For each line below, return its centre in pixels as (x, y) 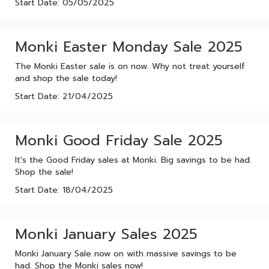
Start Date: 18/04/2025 (64, 190)
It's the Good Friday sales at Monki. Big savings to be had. (133, 160)
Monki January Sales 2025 (106, 234)
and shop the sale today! (66, 78)
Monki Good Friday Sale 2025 (119, 141)
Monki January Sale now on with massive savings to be (126, 254)
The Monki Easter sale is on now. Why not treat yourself (130, 66)
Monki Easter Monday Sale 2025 (129, 47)
